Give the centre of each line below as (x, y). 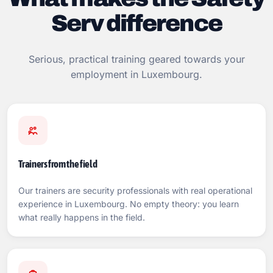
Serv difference (136, 23)
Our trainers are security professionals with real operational (136, 190)
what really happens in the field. (82, 217)
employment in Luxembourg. (136, 74)
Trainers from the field (58, 164)
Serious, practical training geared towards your (136, 59)
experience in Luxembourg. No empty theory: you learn (129, 204)
